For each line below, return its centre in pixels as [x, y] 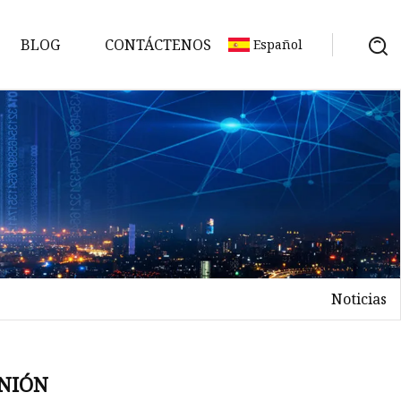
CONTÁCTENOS [158, 44]
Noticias [359, 299]
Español [278, 44]
